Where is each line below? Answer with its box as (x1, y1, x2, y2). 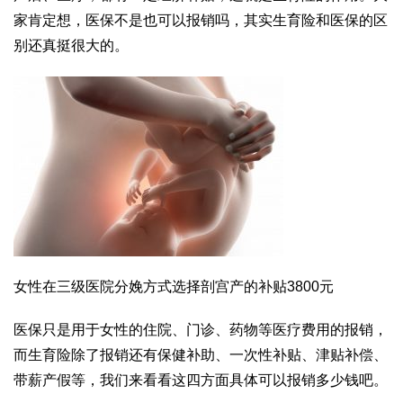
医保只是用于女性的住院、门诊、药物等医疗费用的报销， (13, 322, 388, 338)
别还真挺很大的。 (13, 38, 129, 54)
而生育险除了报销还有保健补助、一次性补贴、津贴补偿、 (13, 347, 388, 363)
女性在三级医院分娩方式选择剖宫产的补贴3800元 (13, 279, 334, 295)
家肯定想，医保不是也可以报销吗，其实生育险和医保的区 (13, 13, 388, 29)
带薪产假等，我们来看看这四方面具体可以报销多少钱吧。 (13, 372, 388, 389)
